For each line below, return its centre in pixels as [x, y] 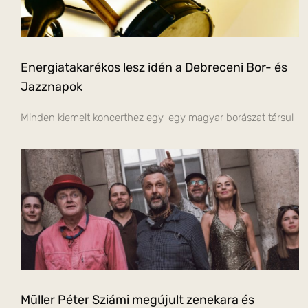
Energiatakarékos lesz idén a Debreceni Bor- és [154, 67]
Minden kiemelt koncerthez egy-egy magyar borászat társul [157, 117]
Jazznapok [52, 86]
